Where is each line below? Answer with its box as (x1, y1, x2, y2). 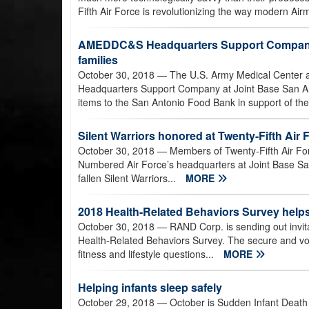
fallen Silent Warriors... (78, 171, 179, 185)
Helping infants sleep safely (78, 279, 222, 295)
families (78, 52, 118, 68)
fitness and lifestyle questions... (78, 247, 217, 261)
